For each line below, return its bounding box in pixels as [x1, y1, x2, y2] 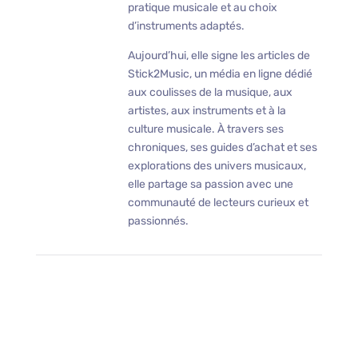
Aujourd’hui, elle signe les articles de [127, 49, 310, 63]
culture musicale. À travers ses [127, 122, 284, 137]
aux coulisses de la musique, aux [127, 86, 292, 100]
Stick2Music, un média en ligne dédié [127, 67, 312, 82]
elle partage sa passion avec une [127, 177, 293, 192]
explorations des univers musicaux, [127, 159, 306, 173]
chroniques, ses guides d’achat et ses [127, 141, 317, 155]
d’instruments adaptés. [127, 19, 245, 34]
